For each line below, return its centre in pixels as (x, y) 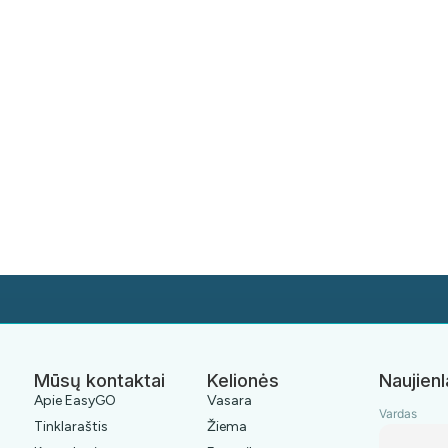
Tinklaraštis (71, 426)
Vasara (229, 400)
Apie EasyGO (75, 400)
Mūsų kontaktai (99, 380)
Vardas (398, 413)
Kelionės (242, 380)
